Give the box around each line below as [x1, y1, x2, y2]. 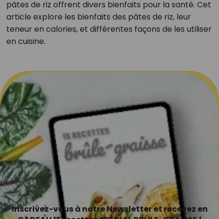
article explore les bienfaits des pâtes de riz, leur [6, 11, 191, 22]
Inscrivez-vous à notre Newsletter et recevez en [11, 203, 208, 215]
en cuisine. [6, 36, 45, 47]
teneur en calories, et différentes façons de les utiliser [6, 23, 212, 35]
